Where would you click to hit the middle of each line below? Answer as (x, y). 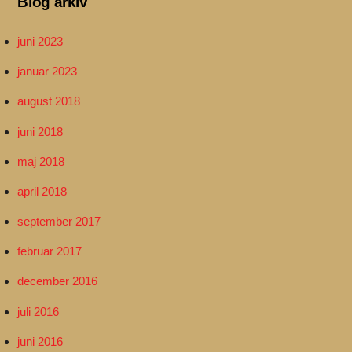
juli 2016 (38, 311)
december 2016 (58, 281)
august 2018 (49, 101)
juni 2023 (40, 42)
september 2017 (59, 222)
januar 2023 (48, 71)
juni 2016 (40, 341)
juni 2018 (40, 131)
